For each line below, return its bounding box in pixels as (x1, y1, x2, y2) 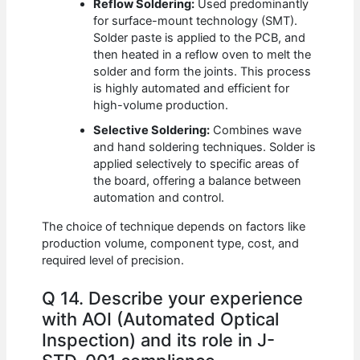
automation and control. (93, 190, 225, 205)
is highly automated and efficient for (93, 81, 290, 96)
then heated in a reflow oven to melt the (93, 47, 312, 62)
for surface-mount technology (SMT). (93, 14, 298, 28)
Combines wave (210, 123, 302, 137)
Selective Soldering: (93, 123, 211, 137)
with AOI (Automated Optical (42, 308, 280, 329)
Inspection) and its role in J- (42, 329, 276, 350)
